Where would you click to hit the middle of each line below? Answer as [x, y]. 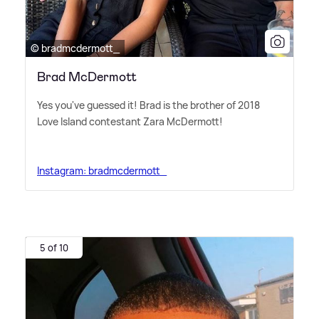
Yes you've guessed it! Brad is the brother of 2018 [148, 105]
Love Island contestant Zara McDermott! [130, 121]
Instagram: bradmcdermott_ [102, 170]
